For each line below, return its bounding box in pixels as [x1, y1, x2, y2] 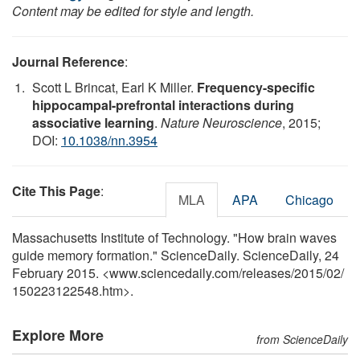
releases [242, 263, 291, 282]
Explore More [12, 324, 104, 346]
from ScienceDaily [256, 330, 348, 347]
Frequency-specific [197, 77, 315, 96]
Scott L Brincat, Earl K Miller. [32, 77, 197, 96]
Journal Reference [12, 51, 125, 71]
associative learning [32, 112, 154, 132]
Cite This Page [12, 181, 100, 200]
